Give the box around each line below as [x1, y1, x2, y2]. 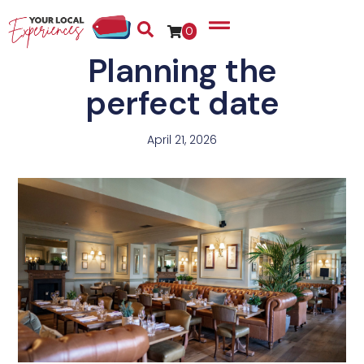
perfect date [85, 82, 279, 125]
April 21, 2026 [147, 132, 217, 149]
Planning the [87, 50, 277, 93]
